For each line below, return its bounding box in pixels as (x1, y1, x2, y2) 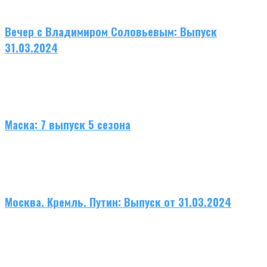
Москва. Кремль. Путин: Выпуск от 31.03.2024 (5, 193, 231, 210)
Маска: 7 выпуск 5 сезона (5, 116, 131, 133)
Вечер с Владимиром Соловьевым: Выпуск (5, 23, 217, 40)
